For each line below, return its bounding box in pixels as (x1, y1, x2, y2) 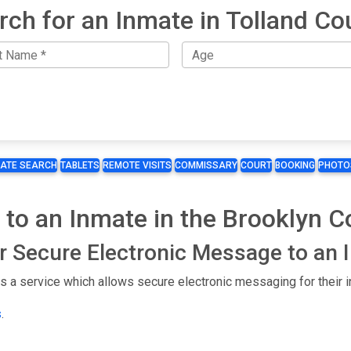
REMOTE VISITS (103, 160, 172, 172)
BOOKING (275, 160, 315, 172)
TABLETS (60, 160, 100, 172)
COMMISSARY (175, 160, 237, 172)
